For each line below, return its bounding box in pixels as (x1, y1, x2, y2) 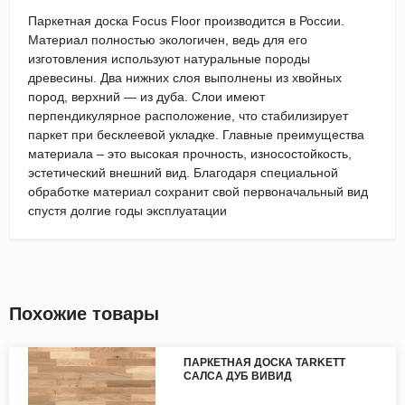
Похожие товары (9, 304, 159, 325)
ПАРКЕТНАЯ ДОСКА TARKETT (183, 356, 345, 370)
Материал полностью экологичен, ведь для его (28, 33, 307, 48)
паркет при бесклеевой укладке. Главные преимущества (28, 127, 364, 143)
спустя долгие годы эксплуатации (28, 203, 227, 219)
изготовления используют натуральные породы (28, 52, 310, 67)
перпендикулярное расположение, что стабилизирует (28, 108, 348, 124)
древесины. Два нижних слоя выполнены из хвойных (28, 71, 342, 86)
